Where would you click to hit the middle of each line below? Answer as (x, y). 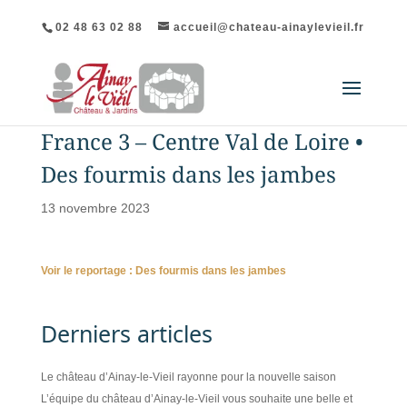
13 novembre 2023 (95, 208)
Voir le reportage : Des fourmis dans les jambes (163, 271)
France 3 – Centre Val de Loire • (202, 141)
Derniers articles (126, 333)
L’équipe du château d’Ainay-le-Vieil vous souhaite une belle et (196, 399)
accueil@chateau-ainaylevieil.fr (269, 27)
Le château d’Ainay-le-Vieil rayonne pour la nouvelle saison (188, 377)
